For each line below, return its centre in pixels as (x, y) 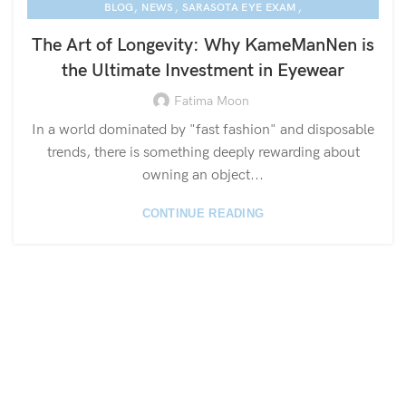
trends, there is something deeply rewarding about (203, 153)
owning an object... (203, 175)
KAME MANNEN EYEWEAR (203, 30)
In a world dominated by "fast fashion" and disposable (203, 130)
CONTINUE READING (203, 213)
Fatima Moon (211, 101)
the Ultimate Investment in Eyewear (203, 71)
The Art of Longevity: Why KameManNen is (203, 45)
